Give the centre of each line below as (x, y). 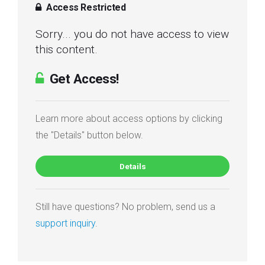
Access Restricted (85, 7)
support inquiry (65, 223)
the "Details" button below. (89, 135)
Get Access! (83, 78)
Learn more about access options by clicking (129, 118)
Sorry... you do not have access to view (132, 34)
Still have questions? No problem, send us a (125, 206)
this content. (67, 49)
